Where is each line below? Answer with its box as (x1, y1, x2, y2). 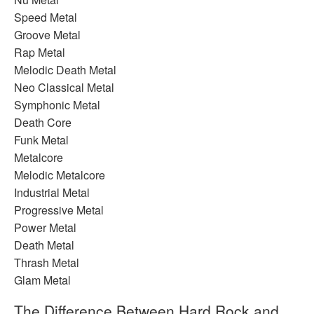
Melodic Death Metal (14, 62, 116, 78)
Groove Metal (14, 27, 81, 43)
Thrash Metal (14, 254, 79, 271)
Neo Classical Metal (14, 79, 114, 96)
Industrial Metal (14, 184, 90, 201)
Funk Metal (14, 132, 69, 149)
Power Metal (14, 219, 76, 236)
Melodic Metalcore (14, 167, 105, 184)
